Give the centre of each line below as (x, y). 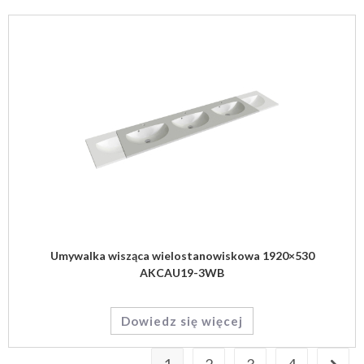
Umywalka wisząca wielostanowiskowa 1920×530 (182, 256)
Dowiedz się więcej (182, 321)
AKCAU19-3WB (182, 273)
